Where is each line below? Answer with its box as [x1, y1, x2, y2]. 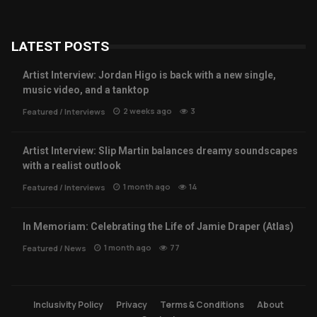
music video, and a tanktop [23, 84, 149, 96]
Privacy [116, 299, 147, 311]
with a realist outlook [23, 160, 121, 172]
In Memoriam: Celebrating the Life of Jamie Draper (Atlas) [23, 221, 294, 233]
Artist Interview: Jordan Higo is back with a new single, [23, 69, 276, 81]
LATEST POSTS [11, 38, 109, 55]
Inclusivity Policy [33, 299, 103, 311]
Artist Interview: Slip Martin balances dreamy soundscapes [23, 145, 298, 157]
